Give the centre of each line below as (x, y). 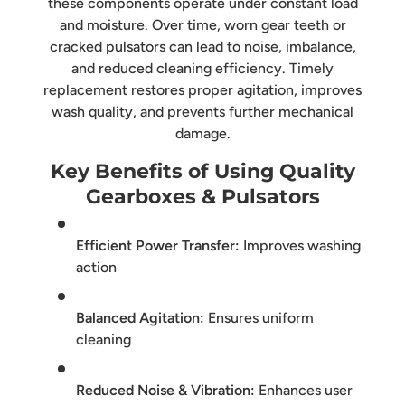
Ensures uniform (259, 318)
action (96, 268)
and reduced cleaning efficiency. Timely (202, 68)
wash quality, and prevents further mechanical (202, 111)
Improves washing (300, 246)
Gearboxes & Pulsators (202, 196)
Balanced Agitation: (140, 318)
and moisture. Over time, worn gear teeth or (202, 24)
